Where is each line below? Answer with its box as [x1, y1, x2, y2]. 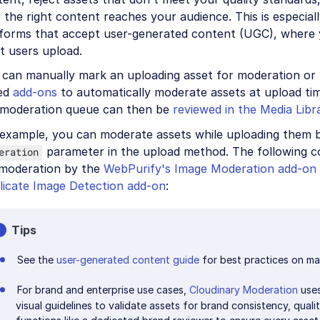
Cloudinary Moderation [189, 283, 298, 296]
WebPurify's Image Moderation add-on [104, 161, 316, 176]
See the [16, 253, 56, 266]
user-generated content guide [56, 253, 199, 266]
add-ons [13, 85, 57, 100]
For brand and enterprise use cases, [16, 283, 189, 296]
